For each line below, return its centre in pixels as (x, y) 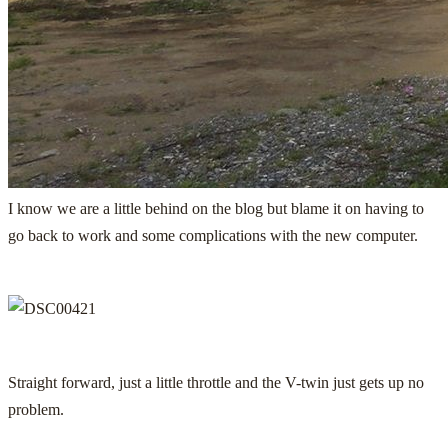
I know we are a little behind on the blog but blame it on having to (216, 208)
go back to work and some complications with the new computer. (213, 235)
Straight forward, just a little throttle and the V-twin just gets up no (216, 382)
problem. (36, 409)
